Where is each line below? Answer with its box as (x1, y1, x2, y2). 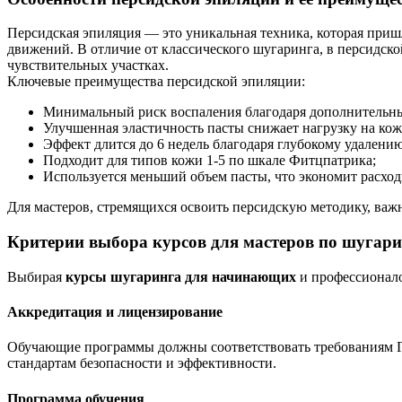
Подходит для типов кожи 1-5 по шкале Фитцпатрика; (43, 153, 376, 169)
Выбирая (7, 268, 66, 284)
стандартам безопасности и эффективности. (7, 355, 276, 371)
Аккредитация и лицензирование (7, 304, 223, 320)
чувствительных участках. (7, 57, 169, 74)
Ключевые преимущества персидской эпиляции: (7, 74, 305, 90)
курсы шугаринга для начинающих (66, 268, 296, 284)
